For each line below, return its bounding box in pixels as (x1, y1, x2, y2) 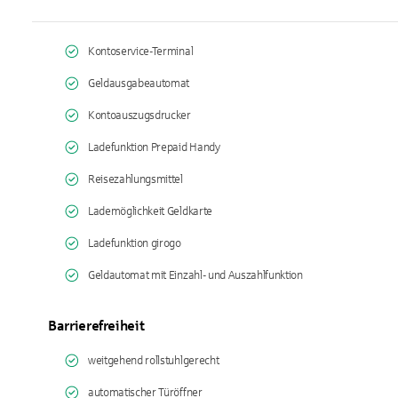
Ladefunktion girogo (88, 237, 181, 250)
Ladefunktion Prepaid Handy (88, 141, 220, 154)
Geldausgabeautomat (88, 77, 190, 90)
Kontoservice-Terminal (88, 45, 194, 58)
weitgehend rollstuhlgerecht (88, 354, 219, 367)
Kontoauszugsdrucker (88, 109, 191, 122)
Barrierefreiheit (48, 318, 145, 333)
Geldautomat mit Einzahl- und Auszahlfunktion (88, 269, 303, 282)
